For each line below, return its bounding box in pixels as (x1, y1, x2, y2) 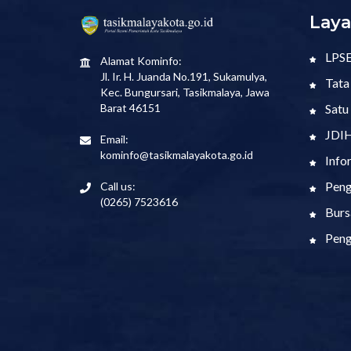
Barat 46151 (100, 100, 161, 114)
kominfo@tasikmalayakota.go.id (100, 147, 253, 161)
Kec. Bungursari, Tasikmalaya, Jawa (100, 85, 270, 99)
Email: (100, 132, 128, 146)
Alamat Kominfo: (100, 53, 182, 67)
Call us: (100, 179, 136, 193)
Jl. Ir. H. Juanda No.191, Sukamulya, (100, 69, 267, 83)
